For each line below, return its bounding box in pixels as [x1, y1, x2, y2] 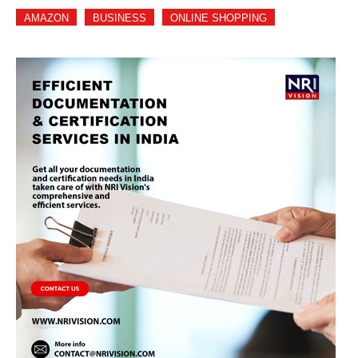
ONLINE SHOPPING [170, 12, 267, 24]
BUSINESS [93, 12, 146, 24]
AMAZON [24, 12, 69, 24]
